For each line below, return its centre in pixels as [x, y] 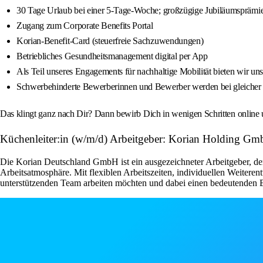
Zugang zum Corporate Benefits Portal [85, 26]
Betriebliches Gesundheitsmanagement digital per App [112, 56]
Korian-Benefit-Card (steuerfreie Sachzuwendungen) [110, 41]
